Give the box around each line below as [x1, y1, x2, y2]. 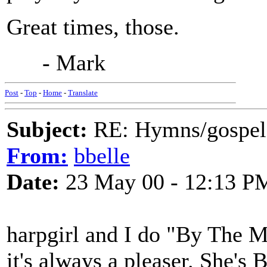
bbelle [74, 143, 130, 168]
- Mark [7, 50, 105, 75]
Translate [68, 88, 98, 97]
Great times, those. [7, 14, 179, 39]
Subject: [7, 117, 88, 142]
